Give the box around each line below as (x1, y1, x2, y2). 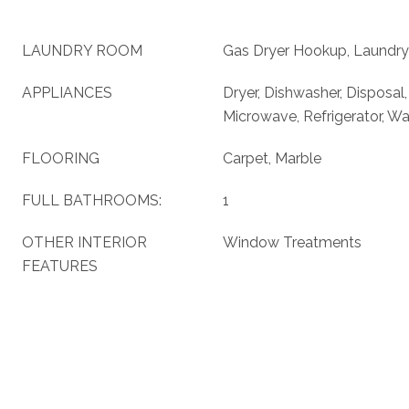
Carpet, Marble (223, 150, 321, 167)
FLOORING (22, 150, 100, 167)
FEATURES (22, 257, 98, 275)
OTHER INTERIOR (22, 234, 147, 251)
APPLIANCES (22, 84, 112, 101)
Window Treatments (223, 234, 362, 251)
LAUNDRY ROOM (22, 42, 142, 59)
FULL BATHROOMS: (22, 192, 162, 209)
